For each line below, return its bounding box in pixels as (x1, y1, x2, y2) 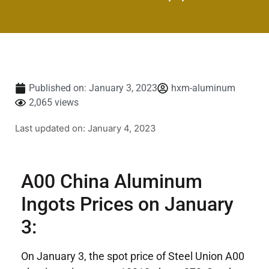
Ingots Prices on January (21, 192, 234, 216)
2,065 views (29, 96, 79, 108)
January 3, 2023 (89, 82, 157, 94)
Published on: (29, 82, 86, 94)
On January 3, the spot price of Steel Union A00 (21, 249, 244, 262)
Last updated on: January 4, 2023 (15, 122, 156, 134)
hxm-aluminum (171, 82, 235, 94)
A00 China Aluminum (21, 169, 202, 193)
